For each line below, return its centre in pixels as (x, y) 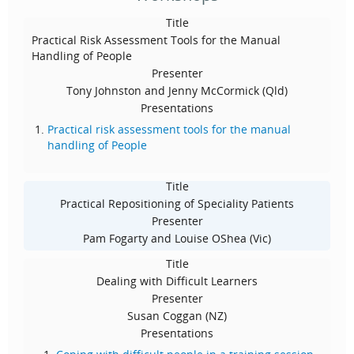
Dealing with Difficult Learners (177, 281)
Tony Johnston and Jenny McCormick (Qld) (177, 91)
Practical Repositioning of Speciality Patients (177, 204)
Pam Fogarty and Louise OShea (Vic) (177, 239)
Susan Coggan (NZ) (177, 316)
